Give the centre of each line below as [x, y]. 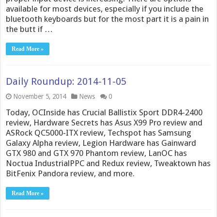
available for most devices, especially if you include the [105, 9]
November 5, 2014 [40, 97]
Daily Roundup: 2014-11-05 [66, 82]
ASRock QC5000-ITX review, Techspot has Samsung [99, 133]
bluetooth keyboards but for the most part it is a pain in [108, 19]
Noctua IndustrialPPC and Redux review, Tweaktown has [108, 163]
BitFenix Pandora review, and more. [70, 174]
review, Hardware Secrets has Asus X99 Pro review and [104, 123]
